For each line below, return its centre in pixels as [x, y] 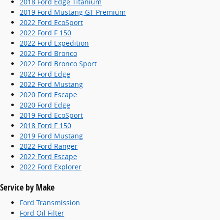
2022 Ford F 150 [45, 32]
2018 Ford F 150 [45, 125]
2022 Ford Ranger [49, 146]
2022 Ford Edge [45, 74]
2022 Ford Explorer [51, 166]
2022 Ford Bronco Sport [58, 63]
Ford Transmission [50, 203]
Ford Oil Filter [42, 213]
